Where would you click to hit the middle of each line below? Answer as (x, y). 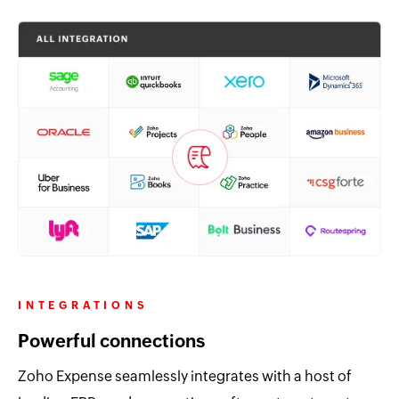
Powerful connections (111, 340)
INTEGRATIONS (83, 305)
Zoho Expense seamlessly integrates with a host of (185, 376)
